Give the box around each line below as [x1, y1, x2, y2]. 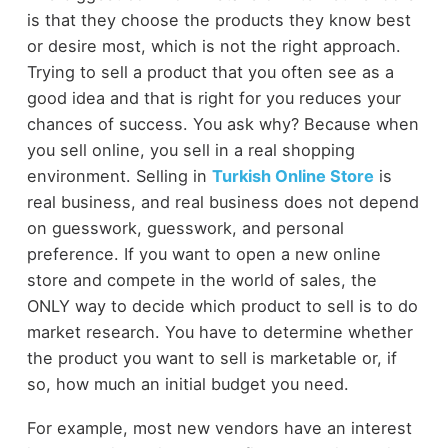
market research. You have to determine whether [26, 321, 413, 342]
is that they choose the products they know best [26, 9, 411, 30]
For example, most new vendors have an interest [26, 418, 412, 439]
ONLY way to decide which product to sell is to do [26, 295, 418, 316]
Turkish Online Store [211, 165, 374, 186]
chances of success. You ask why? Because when [26, 113, 419, 134]
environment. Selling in [26, 165, 212, 186]
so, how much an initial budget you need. [26, 373, 349, 394]
